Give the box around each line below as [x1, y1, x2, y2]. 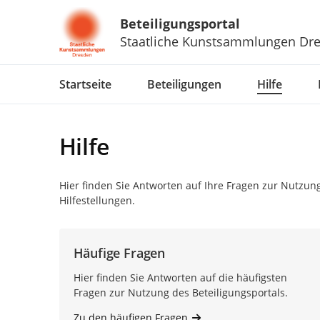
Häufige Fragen [73, 244, 165, 261]
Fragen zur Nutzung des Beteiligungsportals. [73, 286, 288, 299]
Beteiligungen [146, 76, 221, 92]
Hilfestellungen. [59, 194, 135, 207]
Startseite [59, 76, 111, 92]
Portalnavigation [40, 64, 119, 78]
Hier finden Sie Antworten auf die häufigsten [73, 271, 287, 284]
